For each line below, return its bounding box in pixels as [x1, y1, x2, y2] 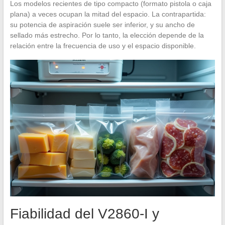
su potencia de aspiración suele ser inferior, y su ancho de [10, 21, 195, 29]
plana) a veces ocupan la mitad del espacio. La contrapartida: [10, 10, 206, 19]
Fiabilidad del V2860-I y [10, 206, 159, 222]
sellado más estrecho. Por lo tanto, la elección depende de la [10, 31, 204, 40]
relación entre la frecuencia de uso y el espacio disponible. [10, 42, 196, 50]
